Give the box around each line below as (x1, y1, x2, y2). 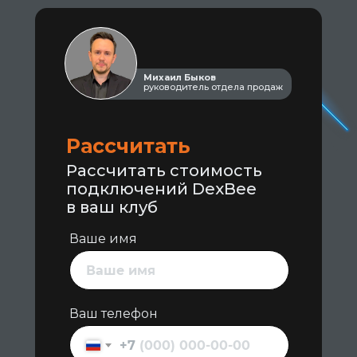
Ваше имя (69, 231, 137, 246)
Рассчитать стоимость (66, 161, 262, 180)
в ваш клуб (66, 198, 158, 217)
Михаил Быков (143, 72, 216, 83)
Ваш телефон (69, 306, 158, 321)
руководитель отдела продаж (143, 81, 283, 92)
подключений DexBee (66, 179, 257, 198)
